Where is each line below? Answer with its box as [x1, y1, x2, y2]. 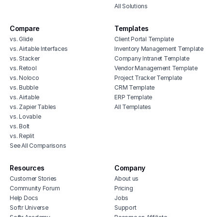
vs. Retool [10, 64, 37, 72]
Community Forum [10, 184, 60, 192]
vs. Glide [10, 35, 33, 43]
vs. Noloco [10, 74, 39, 81]
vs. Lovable [10, 112, 41, 120]
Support [114, 203, 137, 211]
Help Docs [10, 194, 38, 201]
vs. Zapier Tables [10, 103, 56, 110]
